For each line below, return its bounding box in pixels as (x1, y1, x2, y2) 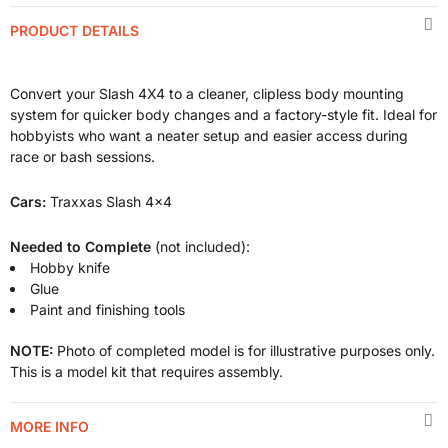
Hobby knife (30, 259, 110, 276)
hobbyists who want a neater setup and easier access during (10, 127, 408, 144)
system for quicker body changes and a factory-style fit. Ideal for (10, 106, 437, 123)
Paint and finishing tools (30, 301, 185, 318)
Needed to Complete (10, 238, 151, 255)
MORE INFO (10, 418, 89, 435)
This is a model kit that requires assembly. (10, 363, 283, 380)
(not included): (151, 238, 250, 255)
